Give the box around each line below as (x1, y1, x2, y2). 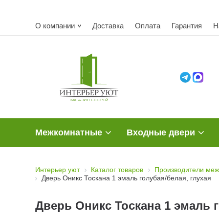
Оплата (135, 21, 160, 30)
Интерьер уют (35, 166, 80, 174)
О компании (35, 21, 75, 30)
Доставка (92, 21, 124, 30)
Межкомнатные (35, 128, 102, 137)
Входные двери (127, 128, 195, 137)
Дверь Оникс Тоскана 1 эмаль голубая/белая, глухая (42, 174, 211, 182)
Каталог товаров (91, 166, 143, 174)
